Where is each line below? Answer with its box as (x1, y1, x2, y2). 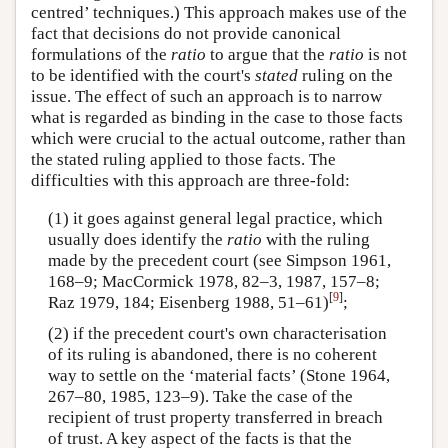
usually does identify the (47, 229, 227, 249)
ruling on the (298, 66, 393, 85)
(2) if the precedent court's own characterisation (47, 323, 387, 343)
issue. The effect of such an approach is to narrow (31, 87, 382, 106)
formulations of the (31, 45, 171, 64)
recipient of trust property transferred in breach (47, 407, 383, 427)
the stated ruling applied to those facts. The (31, 150, 336, 169)
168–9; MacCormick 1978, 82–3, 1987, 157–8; (47, 271, 380, 291)
